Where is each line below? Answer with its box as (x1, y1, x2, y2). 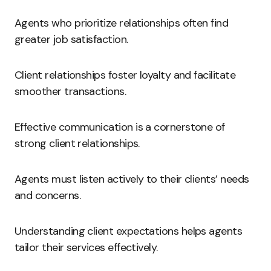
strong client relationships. (15, 136, 140, 151)
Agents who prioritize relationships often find (15, 16, 229, 30)
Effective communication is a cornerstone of (15, 120, 225, 134)
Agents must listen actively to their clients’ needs (15, 172, 249, 186)
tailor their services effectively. (15, 240, 158, 255)
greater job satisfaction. (15, 32, 128, 47)
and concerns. (15, 188, 80, 203)
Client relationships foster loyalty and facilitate (15, 68, 235, 82)
